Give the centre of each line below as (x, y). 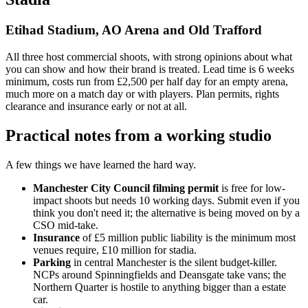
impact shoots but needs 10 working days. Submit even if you (166, 200)
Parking (52, 262)
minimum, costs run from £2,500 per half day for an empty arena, (147, 81)
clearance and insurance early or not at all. (96, 106)
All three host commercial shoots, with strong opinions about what (149, 56)
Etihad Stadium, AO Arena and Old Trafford (134, 30)
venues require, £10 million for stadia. (115, 250)
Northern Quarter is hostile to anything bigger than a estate (159, 287)
